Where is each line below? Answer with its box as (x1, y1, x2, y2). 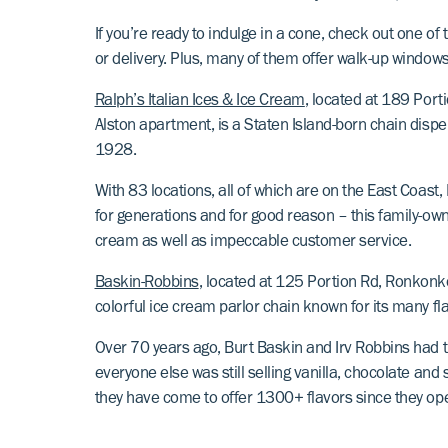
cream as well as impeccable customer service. (94, 234, 412, 252)
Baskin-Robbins (94, 275, 199, 293)
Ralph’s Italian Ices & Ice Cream (94, 93, 305, 111)
